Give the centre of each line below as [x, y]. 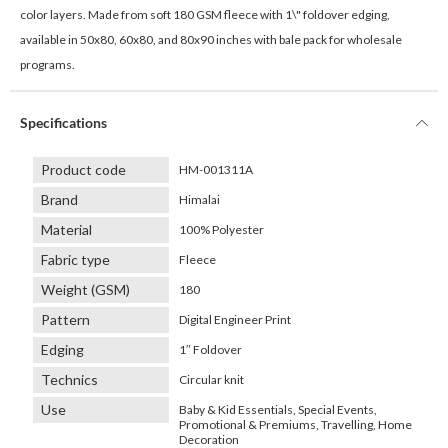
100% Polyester [221, 229]
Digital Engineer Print [234, 319]
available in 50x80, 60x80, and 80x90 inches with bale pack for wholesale [211, 39]
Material [66, 229]
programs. [47, 64]
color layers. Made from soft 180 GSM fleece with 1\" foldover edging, [205, 14]
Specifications [63, 122]
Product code [83, 169]
